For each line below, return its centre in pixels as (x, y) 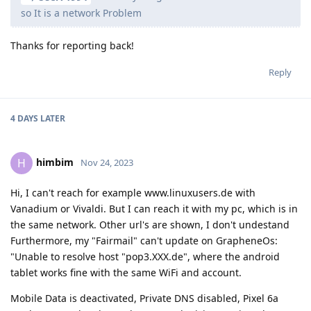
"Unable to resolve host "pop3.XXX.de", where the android (145, 256)
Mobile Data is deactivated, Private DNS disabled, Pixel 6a (144, 298)
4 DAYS (24, 118)
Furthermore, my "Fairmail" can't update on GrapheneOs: (144, 240)
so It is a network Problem (81, 12)
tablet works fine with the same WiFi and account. (126, 272)
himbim (55, 162)
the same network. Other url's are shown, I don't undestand (150, 224)
